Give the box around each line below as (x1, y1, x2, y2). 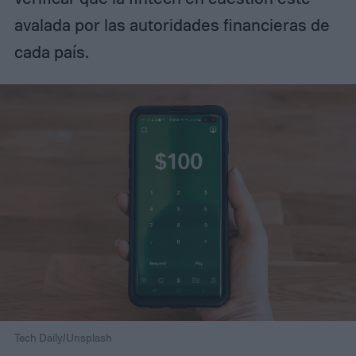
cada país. (14, 41, 88, 62)
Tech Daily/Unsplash (14, 331, 112, 345)
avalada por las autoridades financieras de (14, 14, 330, 35)
